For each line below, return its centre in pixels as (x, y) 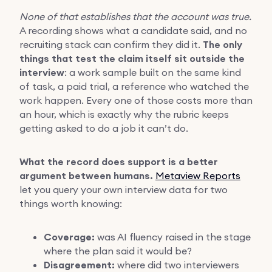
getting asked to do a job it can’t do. (104, 128)
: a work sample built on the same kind (153, 72)
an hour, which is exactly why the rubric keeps (124, 114)
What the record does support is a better (119, 161)
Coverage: (69, 237)
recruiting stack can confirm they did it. (111, 44)
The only (223, 44)
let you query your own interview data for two (124, 189)
